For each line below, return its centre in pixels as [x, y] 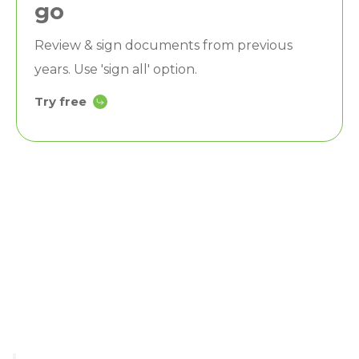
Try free [61, 101]
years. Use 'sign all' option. [116, 69]
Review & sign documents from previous [163, 45]
